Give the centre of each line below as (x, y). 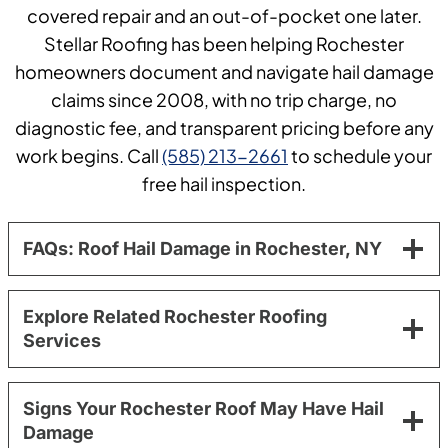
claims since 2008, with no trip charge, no (224, 99)
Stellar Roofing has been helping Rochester (224, 43)
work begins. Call (89, 155)
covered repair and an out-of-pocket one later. (224, 15)
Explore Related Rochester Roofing (175, 316)
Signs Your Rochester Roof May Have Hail (203, 408)
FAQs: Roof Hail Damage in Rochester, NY (202, 248)
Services (62, 340)
